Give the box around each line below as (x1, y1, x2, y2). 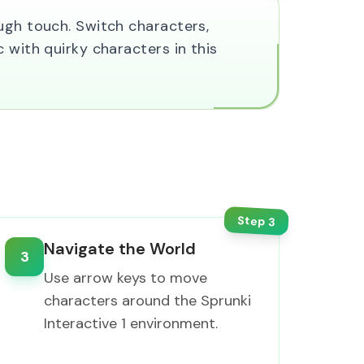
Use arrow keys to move (44, 268, 208, 288)
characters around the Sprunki (44, 291, 252, 310)
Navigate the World (44, 238, 197, 259)
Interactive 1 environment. (44, 314, 219, 333)
